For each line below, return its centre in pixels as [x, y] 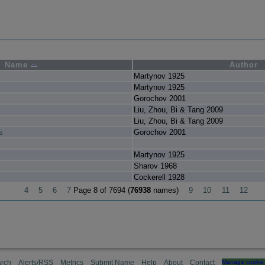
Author [243, 65]
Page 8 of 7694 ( [101, 190]
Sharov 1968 [155, 166]
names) [166, 190]
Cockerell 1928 [159, 177]
